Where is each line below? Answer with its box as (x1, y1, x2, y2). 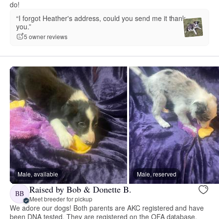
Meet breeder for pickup (29, 195, 92, 203)
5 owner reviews (24, 32, 67, 41)
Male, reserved (137, 169, 176, 178)
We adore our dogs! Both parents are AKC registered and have (10, 202, 204, 213)
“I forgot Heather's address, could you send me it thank (16, 13, 186, 23)
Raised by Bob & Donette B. (29, 183, 131, 196)
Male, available (18, 169, 58, 178)
